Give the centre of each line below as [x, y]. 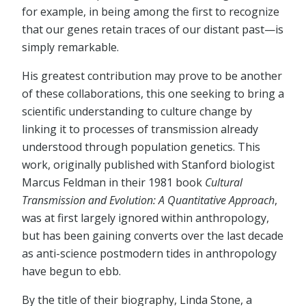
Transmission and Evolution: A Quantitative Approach [148, 200]
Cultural [224, 183]
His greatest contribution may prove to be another [152, 76]
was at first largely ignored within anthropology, [145, 218]
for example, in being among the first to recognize [151, 12]
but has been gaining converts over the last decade [153, 236]
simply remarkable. [70, 47]
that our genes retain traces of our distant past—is [153, 30]
